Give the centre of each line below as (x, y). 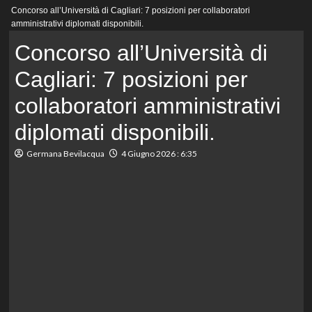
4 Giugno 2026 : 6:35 (159, 154)
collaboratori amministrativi (147, 106)
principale (46, 20)
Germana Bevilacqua (65, 154)
